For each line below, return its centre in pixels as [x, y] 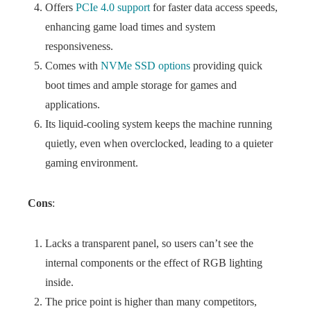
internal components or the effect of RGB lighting [154, 263]
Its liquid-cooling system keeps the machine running [159, 124]
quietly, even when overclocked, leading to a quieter [159, 143]
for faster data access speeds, [214, 7]
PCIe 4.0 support [113, 7]
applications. [73, 104]
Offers [60, 7]
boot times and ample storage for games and [141, 85]
